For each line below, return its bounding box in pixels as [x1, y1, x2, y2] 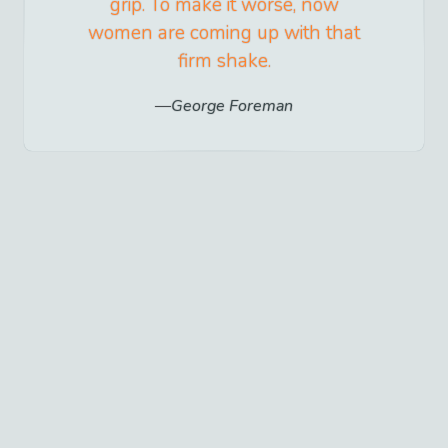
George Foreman [171, 94, 293, 117]
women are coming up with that [88, 19, 360, 46]
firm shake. [177, 47, 271, 74]
